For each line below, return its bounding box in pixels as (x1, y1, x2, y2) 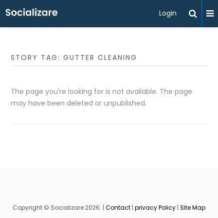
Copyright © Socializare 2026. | (13, 203, 106, 212)
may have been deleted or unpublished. (11, 98, 147, 108)
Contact (106, 203, 130, 212)
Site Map (180, 203, 205, 212)
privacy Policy (135, 203, 176, 212)
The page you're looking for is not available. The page (11, 87, 193, 96)
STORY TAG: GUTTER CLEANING (11, 53, 138, 62)
